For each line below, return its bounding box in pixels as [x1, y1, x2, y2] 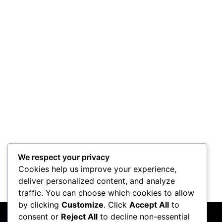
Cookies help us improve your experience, [18, 164, 176, 174]
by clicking [18, 200, 61, 210]
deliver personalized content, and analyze [18, 176, 175, 186]
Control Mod [89, 130, 133, 140]
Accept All [129, 200, 169, 210]
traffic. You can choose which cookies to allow [18, 188, 194, 198]
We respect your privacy [18, 152, 110, 163]
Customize [61, 200, 104, 210]
